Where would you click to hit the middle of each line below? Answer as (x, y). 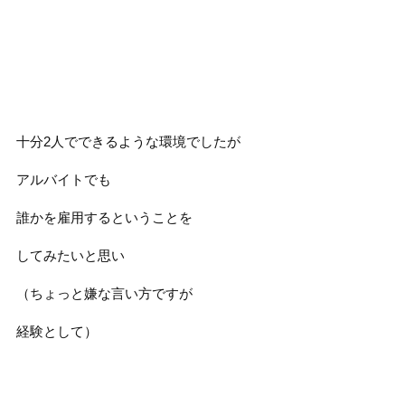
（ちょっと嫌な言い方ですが (104, 293)
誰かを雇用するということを (104, 217)
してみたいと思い (70, 255)
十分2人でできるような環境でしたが (128, 141)
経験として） (57, 331)
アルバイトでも (63, 179)
